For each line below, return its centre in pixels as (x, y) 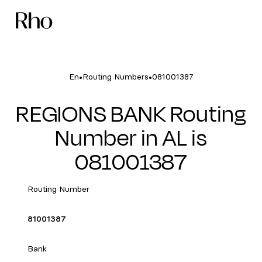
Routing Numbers (115, 77)
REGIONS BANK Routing (131, 114)
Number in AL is (131, 138)
